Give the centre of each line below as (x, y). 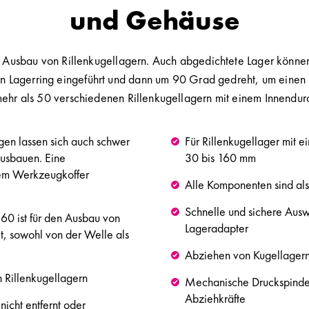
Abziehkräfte (215, 299)
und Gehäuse (154, 21)
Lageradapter (217, 228)
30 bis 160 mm (220, 158)
